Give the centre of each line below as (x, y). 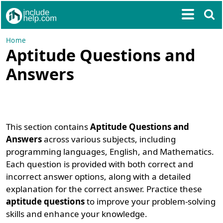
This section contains (48, 127)
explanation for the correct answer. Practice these (104, 189)
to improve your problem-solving (150, 201)
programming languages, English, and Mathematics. (110, 152)
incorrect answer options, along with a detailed (99, 176)
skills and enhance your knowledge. (77, 214)
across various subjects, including (109, 139)
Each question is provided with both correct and (100, 164)
